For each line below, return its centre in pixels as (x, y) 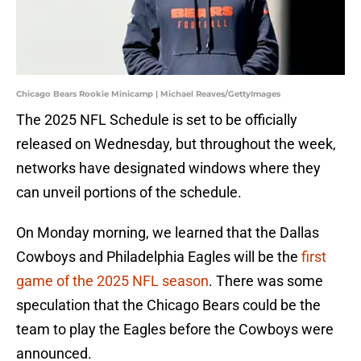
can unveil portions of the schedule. (129, 193)
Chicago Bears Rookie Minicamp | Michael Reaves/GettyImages (148, 94)
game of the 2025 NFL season (112, 281)
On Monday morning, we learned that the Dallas (168, 233)
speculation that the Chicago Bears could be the (168, 305)
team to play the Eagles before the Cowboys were (175, 330)
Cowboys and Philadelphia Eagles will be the (159, 257)
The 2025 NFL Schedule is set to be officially (157, 120)
